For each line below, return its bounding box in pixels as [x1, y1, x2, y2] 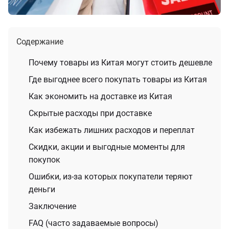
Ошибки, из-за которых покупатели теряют [29, 172, 193, 182]
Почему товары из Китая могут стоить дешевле [29, 58, 212, 68]
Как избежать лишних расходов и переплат [29, 125, 195, 135]
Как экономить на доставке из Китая [29, 91, 172, 102]
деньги [29, 185, 55, 195]
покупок [29, 155, 60, 165]
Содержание [16, 37, 63, 47]
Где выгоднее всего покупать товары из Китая [29, 75, 207, 85]
